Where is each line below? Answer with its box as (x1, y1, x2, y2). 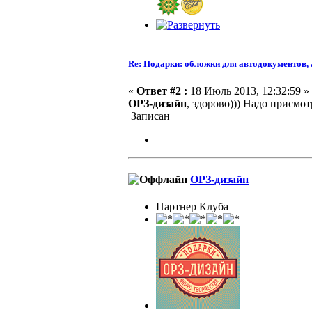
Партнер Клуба (156, 201, 228, 213)
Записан (128, 109, 170, 122)
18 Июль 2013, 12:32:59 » (187, 84, 309, 97)
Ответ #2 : (136, 84, 187, 97)
